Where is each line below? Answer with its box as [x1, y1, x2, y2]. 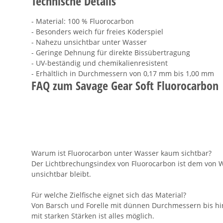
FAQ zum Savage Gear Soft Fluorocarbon [31, 77, 219, 94]
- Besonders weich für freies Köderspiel [31, 27, 163, 37]
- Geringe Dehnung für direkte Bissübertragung [31, 48, 190, 58]
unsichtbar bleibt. [31, 169, 91, 179]
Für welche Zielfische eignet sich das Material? [31, 190, 186, 200]
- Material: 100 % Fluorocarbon [31, 16, 134, 26]
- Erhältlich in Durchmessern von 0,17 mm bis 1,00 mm [31, 69, 214, 79]
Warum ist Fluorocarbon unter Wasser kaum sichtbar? [31, 148, 212, 158]
